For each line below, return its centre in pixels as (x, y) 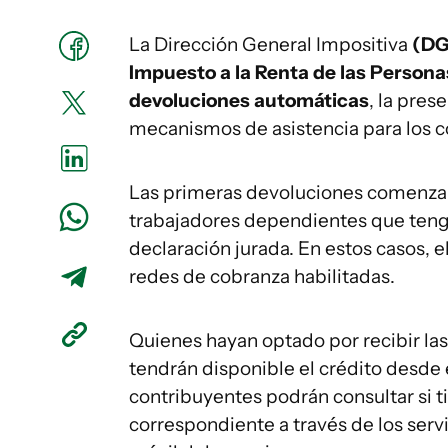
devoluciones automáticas (249, 100)
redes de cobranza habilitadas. (262, 276)
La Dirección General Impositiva (270, 44)
